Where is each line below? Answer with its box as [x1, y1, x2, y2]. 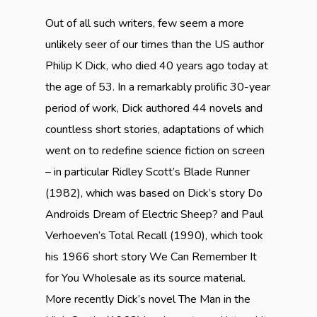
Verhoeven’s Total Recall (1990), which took [45, 228, 263, 243]
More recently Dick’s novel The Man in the [45, 292, 250, 307]
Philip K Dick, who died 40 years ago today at [45, 58, 268, 74]
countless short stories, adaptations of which [45, 122, 264, 137]
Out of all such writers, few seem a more [45, 16, 244, 31]
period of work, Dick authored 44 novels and [45, 100, 263, 116]
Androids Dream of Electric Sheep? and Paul [45, 207, 263, 222]
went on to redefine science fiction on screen [45, 143, 265, 158]
